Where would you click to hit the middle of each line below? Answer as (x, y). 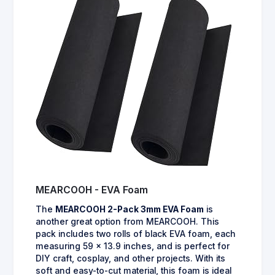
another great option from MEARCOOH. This (127, 221)
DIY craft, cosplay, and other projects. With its (130, 258)
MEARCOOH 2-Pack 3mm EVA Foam (130, 209)
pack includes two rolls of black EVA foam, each (136, 234)
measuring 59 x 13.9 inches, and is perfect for (133, 246)
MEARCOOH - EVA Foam (92, 190)
